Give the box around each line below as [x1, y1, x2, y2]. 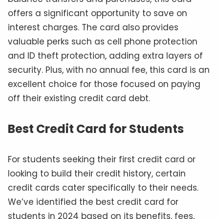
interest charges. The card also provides [8, 22, 178, 34]
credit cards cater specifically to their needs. [8, 182, 198, 194]
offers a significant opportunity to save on [8, 7, 187, 20]
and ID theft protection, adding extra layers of [8, 50, 203, 62]
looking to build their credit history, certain [8, 168, 186, 180]
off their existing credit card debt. [8, 92, 150, 105]
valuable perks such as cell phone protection [8, 36, 197, 48]
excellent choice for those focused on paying [8, 78, 200, 90]
